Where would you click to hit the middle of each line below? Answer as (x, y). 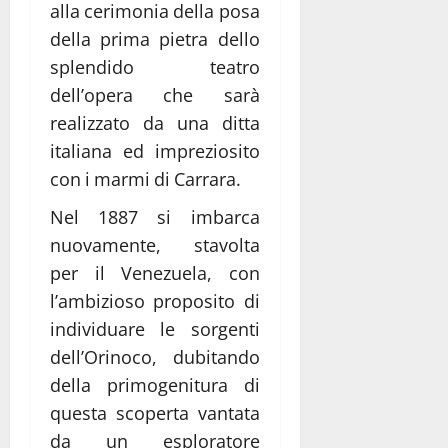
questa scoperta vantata (155, 413)
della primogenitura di (155, 385)
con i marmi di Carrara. (146, 179)
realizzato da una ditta (155, 123)
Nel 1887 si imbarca (155, 217)
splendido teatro (155, 67)
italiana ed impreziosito (155, 151)
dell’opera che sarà (155, 95)
